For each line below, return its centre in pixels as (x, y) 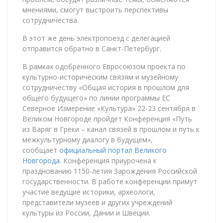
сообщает (41, 150)
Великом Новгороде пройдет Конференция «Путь (107, 118)
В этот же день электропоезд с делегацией (96, 38)
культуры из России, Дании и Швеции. (86, 213)
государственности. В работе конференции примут (110, 181)
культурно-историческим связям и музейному (100, 77)
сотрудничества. (51, 20)
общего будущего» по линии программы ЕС (96, 98)
